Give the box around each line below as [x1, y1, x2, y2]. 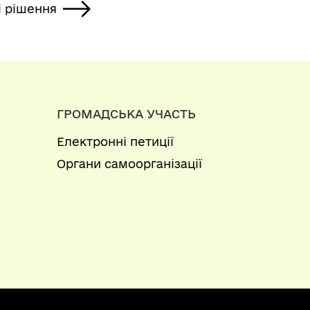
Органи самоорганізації [57, 157, 202, 170]
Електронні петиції [57, 135, 174, 148]
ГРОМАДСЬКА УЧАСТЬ [57, 107, 196, 120]
